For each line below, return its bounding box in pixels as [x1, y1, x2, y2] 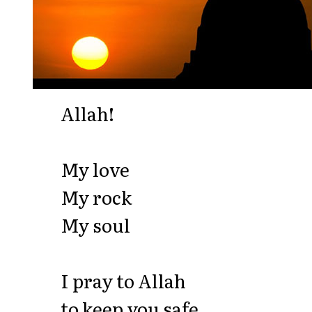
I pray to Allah [60, 266, 186, 294]
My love [60, 155, 130, 182]
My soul [60, 210, 130, 238]
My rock [60, 182, 132, 210]
